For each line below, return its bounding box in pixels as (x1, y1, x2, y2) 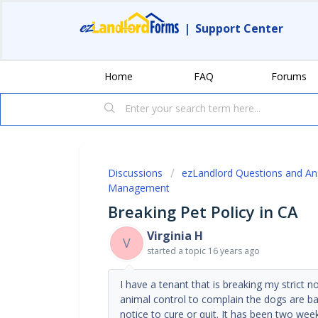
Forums (271, 69, 307, 83)
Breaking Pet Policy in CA (108, 200, 298, 222)
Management (108, 180, 170, 194)
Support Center (195, 21, 283, 36)
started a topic (147, 244, 208, 257)
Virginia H (147, 227, 203, 243)
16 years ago (208, 244, 260, 257)
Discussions (108, 165, 163, 180)
